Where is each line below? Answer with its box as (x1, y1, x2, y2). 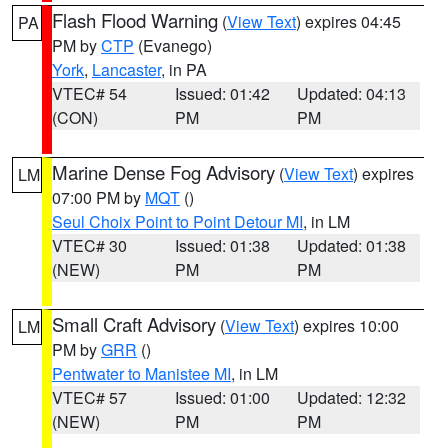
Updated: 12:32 (297, 386, 407, 409)
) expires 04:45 (296, 10, 401, 33)
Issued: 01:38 (174, 234, 270, 257)
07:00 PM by (52, 186, 145, 209)
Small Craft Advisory (52, 311, 216, 337)
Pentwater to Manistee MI (52, 362, 231, 385)
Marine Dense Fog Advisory (52, 159, 275, 185)
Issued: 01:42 (174, 82, 270, 105)
